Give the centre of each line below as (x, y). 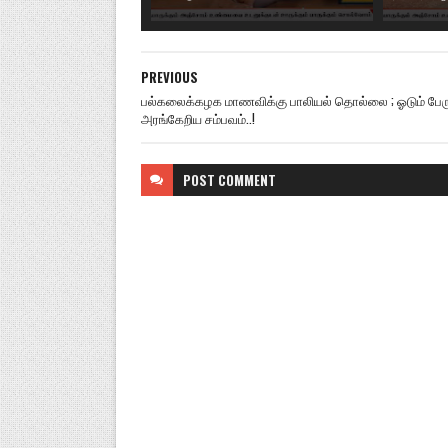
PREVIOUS (169, 77)
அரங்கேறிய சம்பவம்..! (197, 118)
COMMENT (246, 180)
